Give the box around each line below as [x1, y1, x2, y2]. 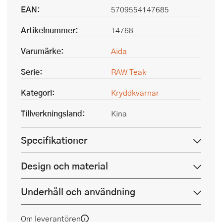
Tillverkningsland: [21, 108, 85, 119]
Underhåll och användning [21, 184, 135, 199]
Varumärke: [21, 45, 64, 57]
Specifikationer [21, 133, 87, 148]
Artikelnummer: [21, 24, 78, 36]
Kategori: [21, 87, 55, 99]
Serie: [21, 66, 43, 78]
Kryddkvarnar [111, 87, 159, 99]
